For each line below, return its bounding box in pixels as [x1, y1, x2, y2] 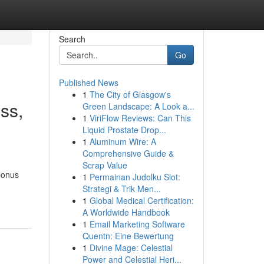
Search [58, 33, 85, 45]
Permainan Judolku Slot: [89, 171, 180, 183]
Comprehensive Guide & [82, 147, 174, 159]
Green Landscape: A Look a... [82, 100, 194, 112]
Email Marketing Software [89, 218, 185, 230]
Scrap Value [82, 159, 127, 171]
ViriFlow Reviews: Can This [89, 112, 191, 124]
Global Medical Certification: [89, 194, 194, 206]
